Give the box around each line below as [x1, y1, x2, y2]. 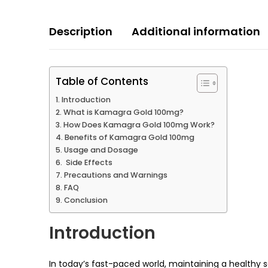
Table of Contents [56, 74, 148, 89]
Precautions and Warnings [63, 169, 167, 180]
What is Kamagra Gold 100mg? [63, 106, 184, 117]
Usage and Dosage [63, 144, 138, 155]
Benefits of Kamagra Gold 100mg [64, 132, 194, 142]
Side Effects [63, 157, 112, 167]
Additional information [132, 23, 260, 39]
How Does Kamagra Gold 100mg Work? [63, 119, 215, 130]
